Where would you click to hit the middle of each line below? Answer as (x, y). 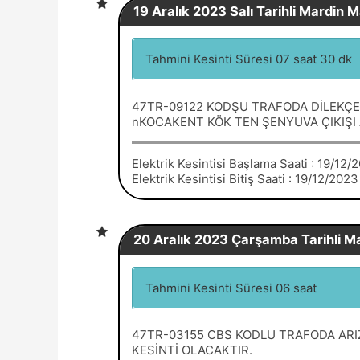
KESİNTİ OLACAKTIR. (192, 350)
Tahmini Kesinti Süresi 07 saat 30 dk (249, 59)
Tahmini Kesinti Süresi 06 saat (231, 288)
